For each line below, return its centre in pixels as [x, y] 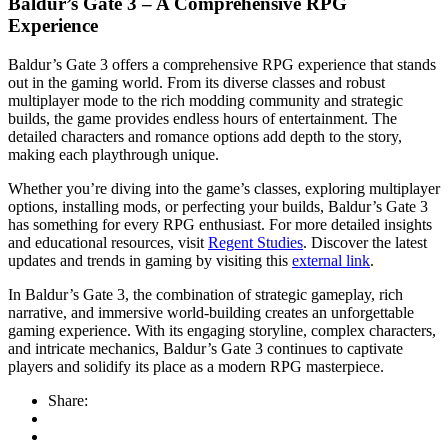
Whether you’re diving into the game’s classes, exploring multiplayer [224, 189]
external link [331, 261]
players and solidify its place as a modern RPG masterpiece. [196, 367]
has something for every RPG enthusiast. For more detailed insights [220, 225]
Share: [68, 401]
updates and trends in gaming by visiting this [150, 261]
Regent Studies [255, 243]
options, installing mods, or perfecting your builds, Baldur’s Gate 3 [218, 207]
